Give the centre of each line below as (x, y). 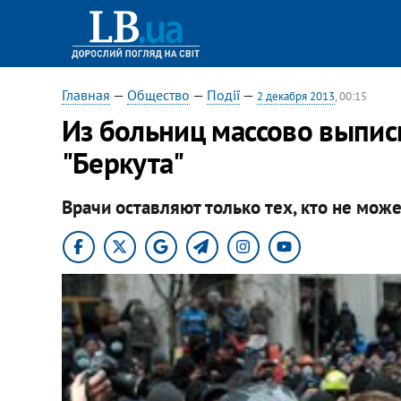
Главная (85, 95)
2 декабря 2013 (295, 96)
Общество (158, 95)
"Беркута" (123, 162)
